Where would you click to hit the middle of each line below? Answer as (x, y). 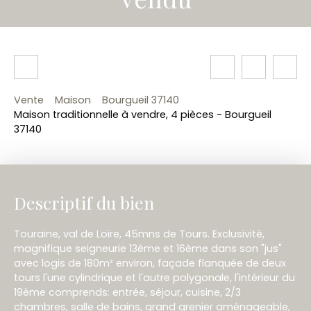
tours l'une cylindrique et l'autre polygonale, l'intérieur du (154, 278)
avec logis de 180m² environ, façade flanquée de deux (150, 263)
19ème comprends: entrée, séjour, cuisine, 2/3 (127, 293)
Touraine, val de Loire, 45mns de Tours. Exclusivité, (139, 234)
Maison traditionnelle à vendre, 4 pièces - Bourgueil (143, 115)
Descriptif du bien (84, 203)
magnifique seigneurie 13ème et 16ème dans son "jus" (148, 249)
